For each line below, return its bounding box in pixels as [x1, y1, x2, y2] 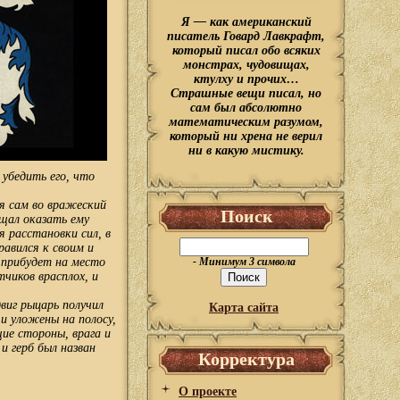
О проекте [179, 385, 237, 398]
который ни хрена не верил [170, 129, 322, 143]
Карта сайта [209, 301, 279, 314]
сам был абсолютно [190, 101, 302, 114]
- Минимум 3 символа [192, 256, 296, 268]
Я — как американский [180, 15, 312, 29]
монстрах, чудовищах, [182, 58, 310, 71]
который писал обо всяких [171, 44, 321, 57]
